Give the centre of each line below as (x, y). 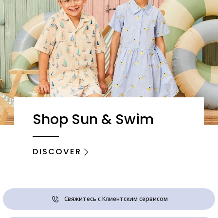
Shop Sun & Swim (93, 119)
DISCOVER (57, 152)
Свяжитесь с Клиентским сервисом (116, 199)
